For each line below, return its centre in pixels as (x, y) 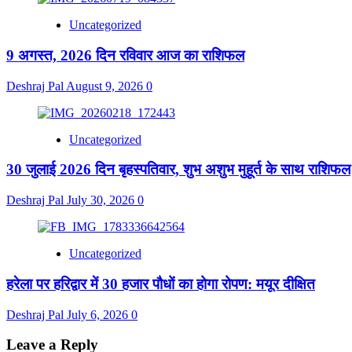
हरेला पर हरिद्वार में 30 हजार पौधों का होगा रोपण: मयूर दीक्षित (161, 284)
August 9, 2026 (106, 86)
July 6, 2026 (99, 314)
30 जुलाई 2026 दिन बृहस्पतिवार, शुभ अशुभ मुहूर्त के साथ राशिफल (178, 170)
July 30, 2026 (102, 200)
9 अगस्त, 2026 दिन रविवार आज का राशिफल (125, 55)
